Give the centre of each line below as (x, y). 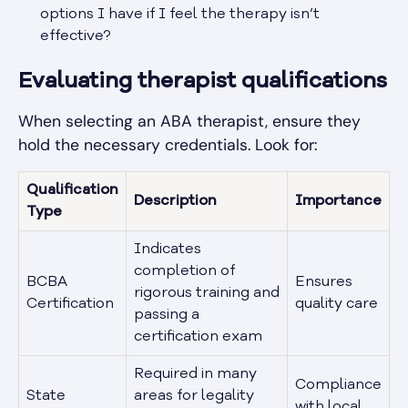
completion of (184, 271)
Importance (338, 201)
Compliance (338, 385)
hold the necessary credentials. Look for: (168, 144)
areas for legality (194, 396)
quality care (337, 304)
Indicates (168, 249)
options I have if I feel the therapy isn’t (180, 14)
